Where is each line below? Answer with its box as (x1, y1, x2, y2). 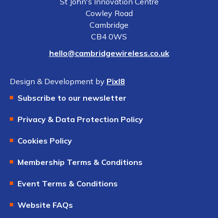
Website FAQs (18, 200, 73, 210)
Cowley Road (85, 8, 133, 18)
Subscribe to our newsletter (18, 93, 127, 103)
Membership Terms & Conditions (18, 157, 143, 167)
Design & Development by (10, 76, 107, 87)
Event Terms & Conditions (18, 179, 118, 189)
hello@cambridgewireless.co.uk (49, 48, 169, 58)
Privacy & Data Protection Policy (18, 114, 143, 125)
